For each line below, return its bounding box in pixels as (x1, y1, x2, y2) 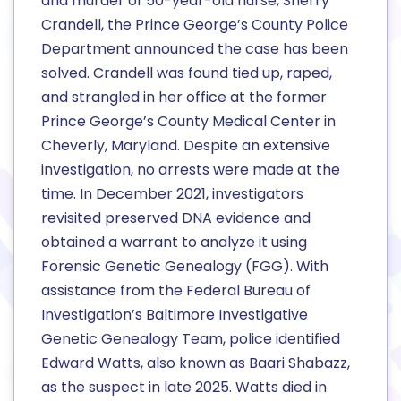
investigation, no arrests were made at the (41, 159, 340, 181)
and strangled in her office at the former (41, 87, 327, 108)
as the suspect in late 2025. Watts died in (41, 377, 327, 398)
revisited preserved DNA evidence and (41, 208, 311, 229)
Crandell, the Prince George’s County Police (41, 14, 348, 36)
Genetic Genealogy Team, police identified (41, 328, 340, 350)
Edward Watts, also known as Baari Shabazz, (41, 353, 350, 374)
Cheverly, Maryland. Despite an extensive (41, 135, 330, 157)
